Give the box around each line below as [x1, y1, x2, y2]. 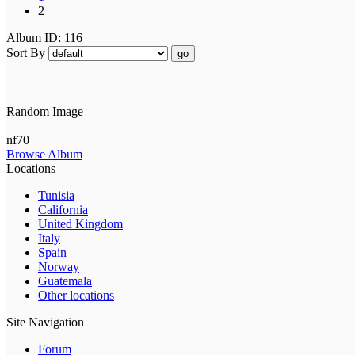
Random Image [6, 104, 83, 118]
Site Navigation [6, 315, 84, 329]
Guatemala [38, 273, 92, 288]
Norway [38, 259, 79, 273]
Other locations [38, 288, 114, 302]
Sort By [6, 45, 48, 59]
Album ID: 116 [6, 30, 86, 44]
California [38, 202, 88, 216]
